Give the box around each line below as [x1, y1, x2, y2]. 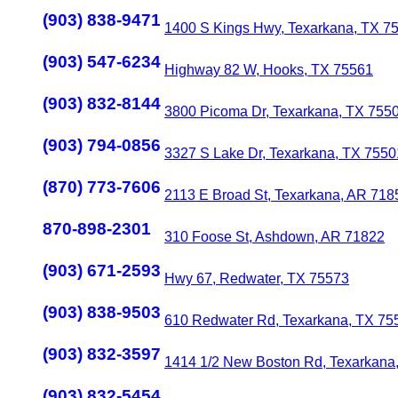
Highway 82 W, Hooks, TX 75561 [164, 62, 373, 77]
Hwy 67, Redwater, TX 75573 [164, 271, 349, 286]
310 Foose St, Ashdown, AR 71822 [164, 229, 385, 244]
